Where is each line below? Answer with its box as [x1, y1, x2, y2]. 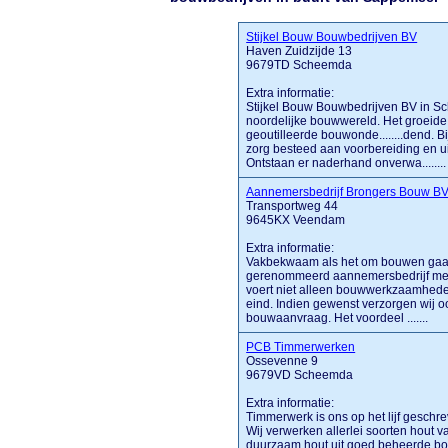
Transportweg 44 [246, 199, 339, 213]
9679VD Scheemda [246, 368, 354, 382]
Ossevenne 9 [246, 354, 319, 368]
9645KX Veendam [246, 213, 346, 227]
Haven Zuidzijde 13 [246, 44, 353, 58]
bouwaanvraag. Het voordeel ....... [246, 311, 429, 325]
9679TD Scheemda [246, 58, 353, 72]
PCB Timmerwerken [246, 340, 356, 354]
